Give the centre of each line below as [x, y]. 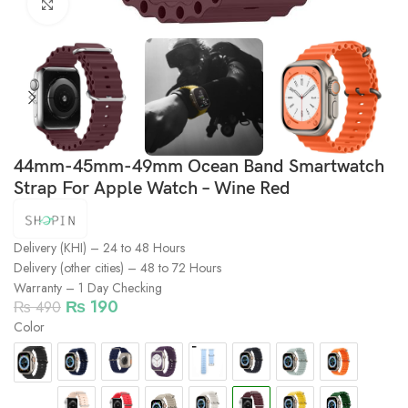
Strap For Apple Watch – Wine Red [152, 189]
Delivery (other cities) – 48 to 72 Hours [117, 268]
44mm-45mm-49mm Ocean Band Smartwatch [199, 167]
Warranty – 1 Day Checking [88, 288]
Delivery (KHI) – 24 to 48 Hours [99, 248]
